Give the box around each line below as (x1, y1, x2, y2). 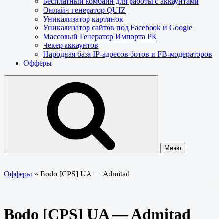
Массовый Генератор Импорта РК (43, 32, 157, 41)
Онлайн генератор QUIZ (43, 6, 126, 14)
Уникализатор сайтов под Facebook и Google (43, 23, 192, 32)
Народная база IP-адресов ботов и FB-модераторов (43, 50, 212, 58)
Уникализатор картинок (43, 15, 123, 23)
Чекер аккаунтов (43, 41, 98, 49)
